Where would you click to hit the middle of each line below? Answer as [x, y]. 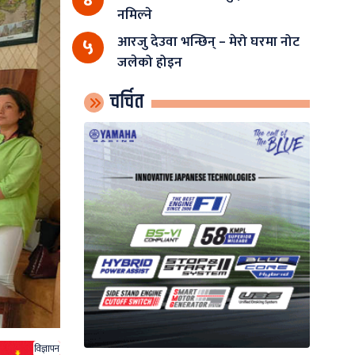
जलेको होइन [149, 62]
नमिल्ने [134, 14]
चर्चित [126, 102]
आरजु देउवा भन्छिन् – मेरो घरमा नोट [208, 41]
